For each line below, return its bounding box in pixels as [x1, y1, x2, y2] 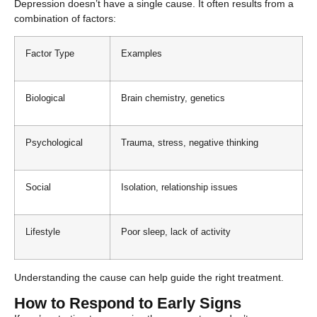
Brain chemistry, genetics [121, 93, 225, 104]
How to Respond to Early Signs [14, 294, 241, 312]
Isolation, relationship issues [121, 183, 238, 193]
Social [25, 183, 51, 193]
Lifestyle [25, 227, 60, 238]
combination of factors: [14, 12, 116, 24]
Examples [121, 49, 162, 59]
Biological [25, 93, 65, 104]
